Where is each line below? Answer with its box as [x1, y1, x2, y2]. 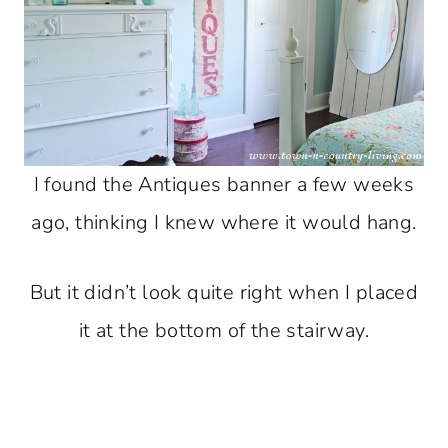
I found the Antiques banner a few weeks [33, 171, 415, 199]
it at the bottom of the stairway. [78, 317, 370, 345]
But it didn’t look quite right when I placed [29, 279, 419, 307]
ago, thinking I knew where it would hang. [31, 209, 417, 237]
